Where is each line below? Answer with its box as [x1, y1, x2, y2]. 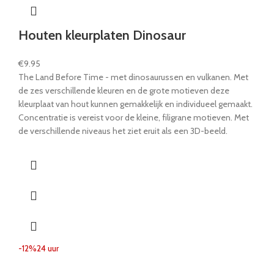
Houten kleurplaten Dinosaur [18, 26, 186, 43]
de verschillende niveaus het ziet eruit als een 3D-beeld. [18, 125, 228, 136]
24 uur [37, 242, 59, 254]
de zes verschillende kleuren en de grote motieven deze [18, 84, 229, 96]
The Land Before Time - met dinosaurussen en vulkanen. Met [18, 71, 248, 83]
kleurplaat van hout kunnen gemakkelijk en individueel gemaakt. [18, 98, 253, 109]
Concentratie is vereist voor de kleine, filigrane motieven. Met [18, 111, 249, 123]
